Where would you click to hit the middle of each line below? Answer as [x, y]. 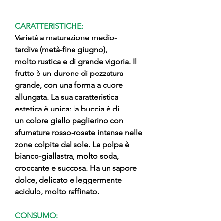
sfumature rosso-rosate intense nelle [78, 132]
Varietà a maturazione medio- [66, 38]
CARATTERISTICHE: [49, 26]
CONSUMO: [36, 215]
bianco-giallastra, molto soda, [67, 156]
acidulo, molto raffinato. [57, 192]
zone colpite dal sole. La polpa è [72, 144]
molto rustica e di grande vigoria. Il [76, 61]
